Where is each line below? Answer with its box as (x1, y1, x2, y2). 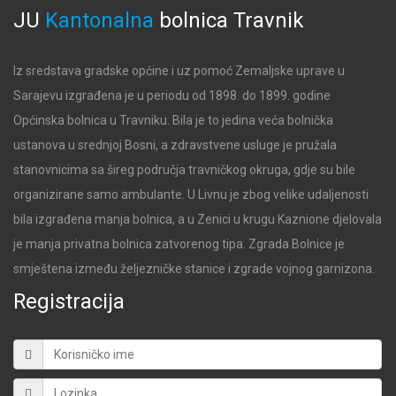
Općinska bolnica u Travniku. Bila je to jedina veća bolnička (13, 113, 333, 127)
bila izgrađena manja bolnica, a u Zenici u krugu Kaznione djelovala (13, 212, 382, 226)
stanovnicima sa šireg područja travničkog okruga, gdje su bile (13, 163, 355, 177)
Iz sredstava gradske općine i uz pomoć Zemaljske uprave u (13, 64, 345, 78)
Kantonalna (45, 8, 154, 33)
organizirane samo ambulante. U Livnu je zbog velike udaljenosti (13, 187, 369, 202)
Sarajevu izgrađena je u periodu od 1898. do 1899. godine (13, 88, 331, 103)
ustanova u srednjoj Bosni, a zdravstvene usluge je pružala (13, 138, 337, 152)
